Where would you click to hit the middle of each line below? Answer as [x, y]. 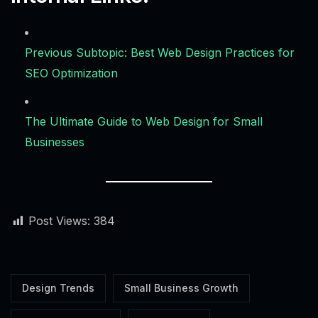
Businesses [55, 142]
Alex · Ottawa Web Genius [104, 238]
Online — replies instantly [91, 253]
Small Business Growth [181, 288]
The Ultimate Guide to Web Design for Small [144, 122]
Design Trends [58, 288]
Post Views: [59, 221]
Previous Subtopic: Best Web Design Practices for [160, 53]
